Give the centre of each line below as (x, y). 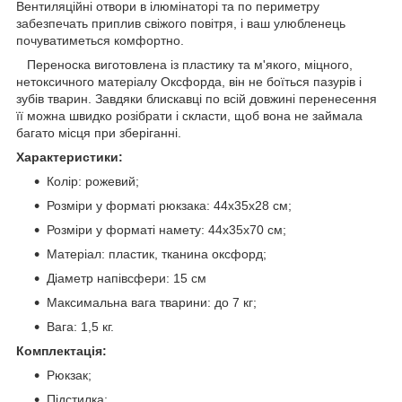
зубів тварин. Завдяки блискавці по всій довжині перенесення (197, 98)
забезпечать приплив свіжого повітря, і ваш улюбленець (181, 23)
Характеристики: (70, 157)
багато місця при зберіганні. (99, 132)
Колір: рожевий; (93, 181)
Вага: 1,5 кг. (80, 326)
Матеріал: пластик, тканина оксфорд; (157, 253)
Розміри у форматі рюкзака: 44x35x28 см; (169, 205)
